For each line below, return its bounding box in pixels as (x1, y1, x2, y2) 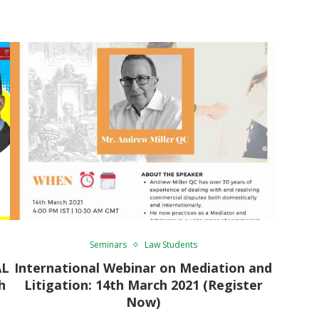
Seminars (89, 238, 127, 251)
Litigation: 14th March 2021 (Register (23, 276, 263, 293)
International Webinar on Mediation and (14, 258, 273, 276)
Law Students (144, 238, 197, 251)
